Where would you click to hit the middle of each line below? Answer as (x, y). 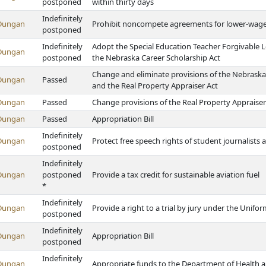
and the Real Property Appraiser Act (155, 85)
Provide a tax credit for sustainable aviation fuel (176, 175)
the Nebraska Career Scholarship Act (156, 58)
